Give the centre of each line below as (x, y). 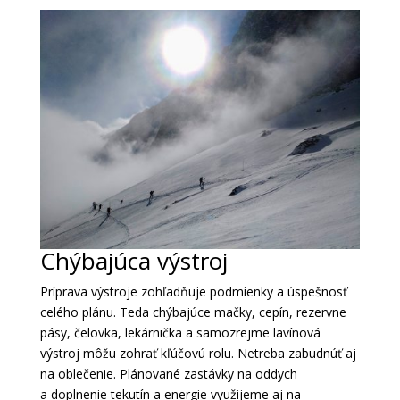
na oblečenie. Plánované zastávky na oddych (168, 374)
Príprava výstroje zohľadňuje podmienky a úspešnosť (193, 292)
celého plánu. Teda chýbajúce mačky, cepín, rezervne (193, 312)
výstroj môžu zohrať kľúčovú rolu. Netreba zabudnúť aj (198, 354)
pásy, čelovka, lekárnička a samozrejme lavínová (180, 333)
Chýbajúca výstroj (133, 261)
